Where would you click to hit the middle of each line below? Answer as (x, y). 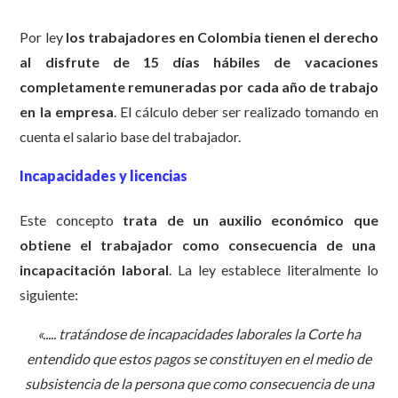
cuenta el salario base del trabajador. (131, 137)
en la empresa (67, 112)
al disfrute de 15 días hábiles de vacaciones (199, 62)
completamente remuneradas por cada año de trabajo (199, 87)
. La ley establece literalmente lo (274, 269)
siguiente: (49, 294)
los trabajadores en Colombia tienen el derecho (222, 37)
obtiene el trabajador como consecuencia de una (199, 244)
